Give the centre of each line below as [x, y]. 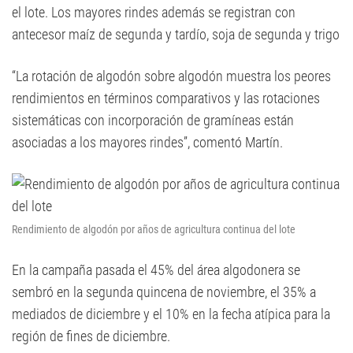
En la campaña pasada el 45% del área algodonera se [156, 270]
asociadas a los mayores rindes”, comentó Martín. [147, 142]
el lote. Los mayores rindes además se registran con [154, 12]
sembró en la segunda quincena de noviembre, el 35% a [164, 292]
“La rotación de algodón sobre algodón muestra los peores [171, 76]
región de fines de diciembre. [91, 336]
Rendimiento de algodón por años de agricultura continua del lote [154, 229]
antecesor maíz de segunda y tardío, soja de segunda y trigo [176, 34]
